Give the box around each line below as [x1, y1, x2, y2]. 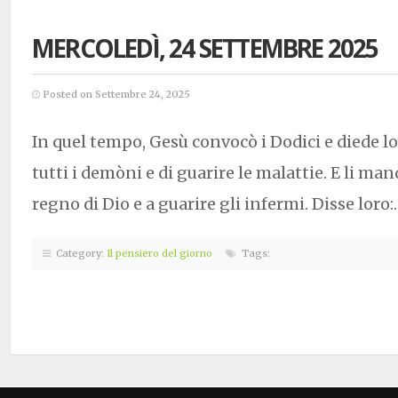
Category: [51, 246, 107, 259]
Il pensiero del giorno [107, 246, 212, 259]
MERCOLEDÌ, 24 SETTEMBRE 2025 [32, 30, 378, 65]
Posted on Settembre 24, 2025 [40, 87, 190, 100]
